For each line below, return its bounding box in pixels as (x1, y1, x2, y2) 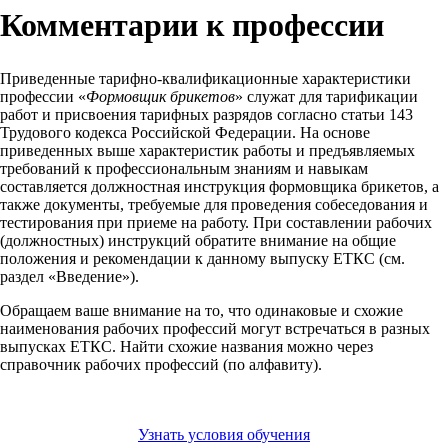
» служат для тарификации (235, 88, 418, 106)
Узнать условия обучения (138, 426, 310, 444)
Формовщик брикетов (86, 88, 235, 106)
